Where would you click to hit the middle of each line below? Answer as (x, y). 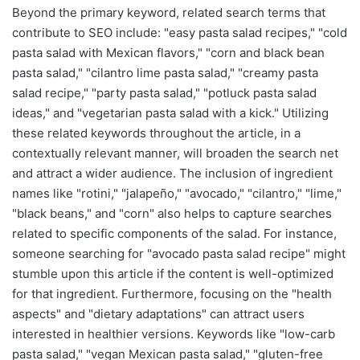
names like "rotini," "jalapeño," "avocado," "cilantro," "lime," (177, 194)
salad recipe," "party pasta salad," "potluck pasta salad (164, 93)
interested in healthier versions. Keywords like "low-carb (174, 334)
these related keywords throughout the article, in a (156, 133)
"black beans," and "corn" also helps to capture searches (172, 214)
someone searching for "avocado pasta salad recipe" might (179, 254)
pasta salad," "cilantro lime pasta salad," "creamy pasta (165, 73)
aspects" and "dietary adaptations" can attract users (158, 314)
